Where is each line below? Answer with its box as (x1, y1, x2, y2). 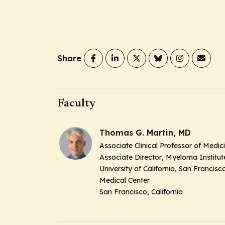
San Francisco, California (99, 187, 183, 196)
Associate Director (99, 153, 162, 162)
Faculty (57, 98, 95, 109)
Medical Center (99, 176, 150, 185)
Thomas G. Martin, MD (99, 128, 191, 138)
